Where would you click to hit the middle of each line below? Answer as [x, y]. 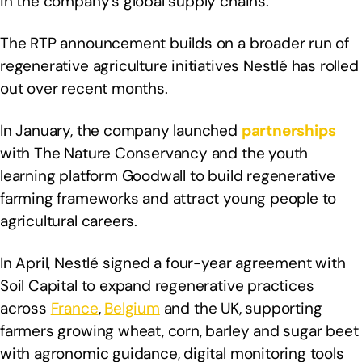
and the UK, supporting [241, 309]
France [74, 309]
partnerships [288, 131]
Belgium [132, 309]
